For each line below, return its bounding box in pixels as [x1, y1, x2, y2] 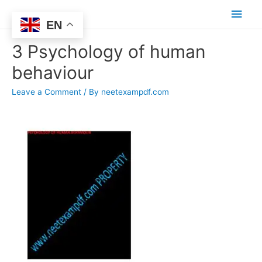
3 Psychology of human [12, 41, 206, 63]
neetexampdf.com [101, 87, 169, 97]
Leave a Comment [12, 87, 81, 97]
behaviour [12, 62, 94, 84]
